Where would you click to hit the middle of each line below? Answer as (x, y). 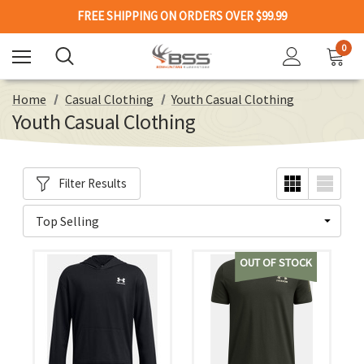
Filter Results (92, 183)
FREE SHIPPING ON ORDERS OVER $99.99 (182, 16)
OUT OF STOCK (276, 262)
